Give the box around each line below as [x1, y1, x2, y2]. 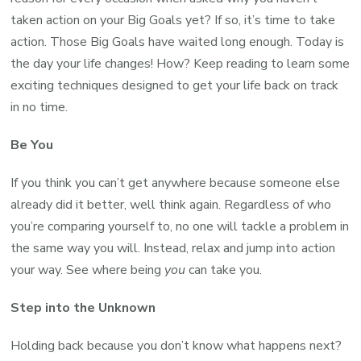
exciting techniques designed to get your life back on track [10, 76, 339, 94]
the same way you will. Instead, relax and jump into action [10, 239, 336, 257]
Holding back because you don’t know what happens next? [10, 336, 342, 355]
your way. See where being [10, 260, 165, 279]
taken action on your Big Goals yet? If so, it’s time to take [10, 10, 336, 29]
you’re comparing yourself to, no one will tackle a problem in [10, 217, 350, 235]
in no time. [10, 98, 68, 116]
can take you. [185, 260, 263, 279]
